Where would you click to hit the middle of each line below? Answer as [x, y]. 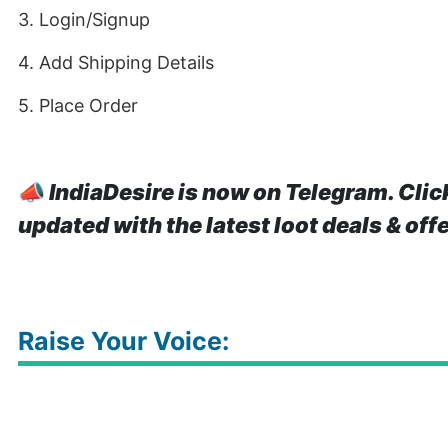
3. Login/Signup [84, 19]
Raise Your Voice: [123, 341]
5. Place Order [78, 105]
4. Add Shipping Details [116, 62]
